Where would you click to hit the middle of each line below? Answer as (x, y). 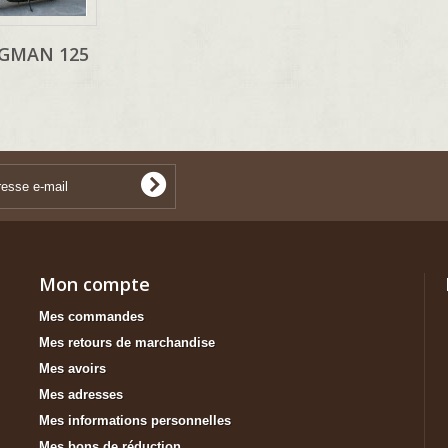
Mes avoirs (72, 369)
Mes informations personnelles (135, 421)
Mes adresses (81, 395)
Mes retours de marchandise (127, 343)
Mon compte (94, 284)
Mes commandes (91, 317)
